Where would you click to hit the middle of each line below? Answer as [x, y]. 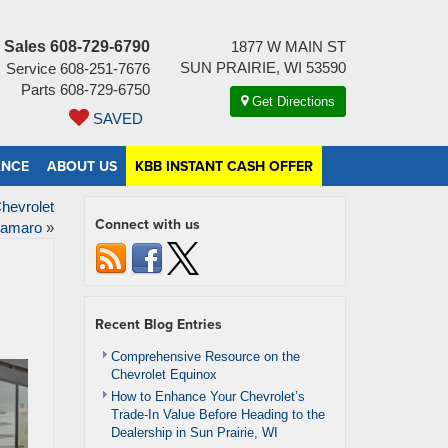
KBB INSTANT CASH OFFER [224, 166]
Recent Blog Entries [158, 324]
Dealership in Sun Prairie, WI [194, 432]
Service [31, 68]
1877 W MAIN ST [288, 46]
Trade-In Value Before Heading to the [217, 414]
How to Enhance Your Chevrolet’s [207, 396]
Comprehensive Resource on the [205, 356]
